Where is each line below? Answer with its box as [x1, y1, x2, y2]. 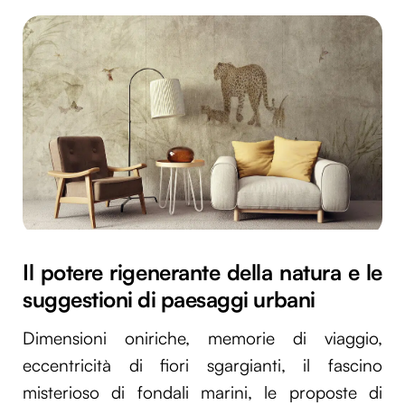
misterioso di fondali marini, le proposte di [23, 381, 382, 403]
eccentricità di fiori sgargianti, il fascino [23, 353, 382, 376]
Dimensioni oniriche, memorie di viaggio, [23, 326, 382, 349]
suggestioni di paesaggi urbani [23, 286, 316, 314]
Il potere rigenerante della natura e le [23, 259, 382, 287]
